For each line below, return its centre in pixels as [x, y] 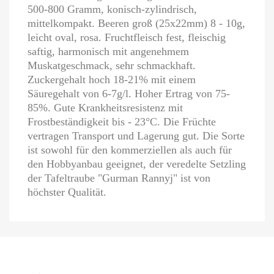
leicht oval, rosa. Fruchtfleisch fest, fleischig [127, 37]
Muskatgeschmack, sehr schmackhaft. [112, 65]
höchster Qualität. [67, 192]
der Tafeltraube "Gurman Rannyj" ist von [119, 178]
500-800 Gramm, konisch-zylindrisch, [112, 9]
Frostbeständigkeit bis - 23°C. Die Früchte [122, 122]
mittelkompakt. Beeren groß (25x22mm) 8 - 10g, [136, 23]
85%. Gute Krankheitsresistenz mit [105, 108]
